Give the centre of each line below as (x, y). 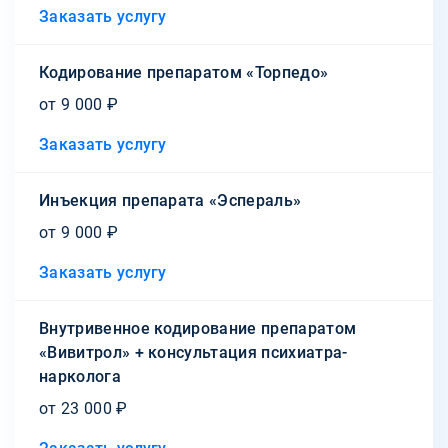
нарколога (80, 376)
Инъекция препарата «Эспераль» (170, 200)
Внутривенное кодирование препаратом (198, 328)
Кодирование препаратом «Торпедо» (184, 72)
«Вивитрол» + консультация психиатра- (193, 352)
